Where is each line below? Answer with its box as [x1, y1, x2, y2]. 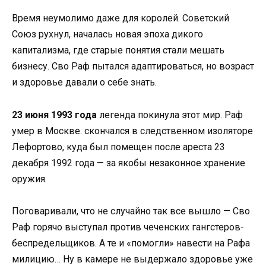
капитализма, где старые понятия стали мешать [12, 45, 224, 56]
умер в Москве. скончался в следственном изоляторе [12, 125, 253, 137]
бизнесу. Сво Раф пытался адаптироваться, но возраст [12, 61, 254, 72]
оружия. [12, 173, 47, 185]
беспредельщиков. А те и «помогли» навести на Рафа [12, 237, 250, 249]
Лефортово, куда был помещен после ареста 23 [12, 141, 225, 153]
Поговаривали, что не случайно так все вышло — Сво [12, 205, 250, 217]
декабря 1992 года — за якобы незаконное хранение [12, 157, 245, 169]
